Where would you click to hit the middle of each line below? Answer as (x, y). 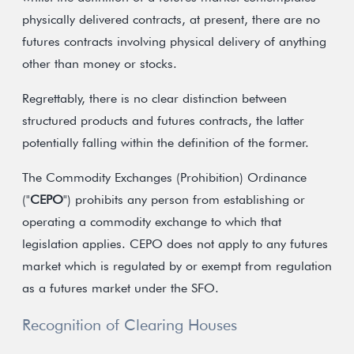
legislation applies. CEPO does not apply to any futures (175, 244)
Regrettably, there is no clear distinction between (154, 98)
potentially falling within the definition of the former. (166, 143)
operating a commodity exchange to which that (152, 222)
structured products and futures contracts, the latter (163, 121)
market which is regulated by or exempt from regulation (177, 266)
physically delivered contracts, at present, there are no (171, 19)
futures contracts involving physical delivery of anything (174, 41)
